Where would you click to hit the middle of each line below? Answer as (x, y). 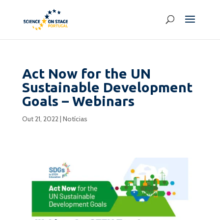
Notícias (75, 119)
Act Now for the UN (86, 73)
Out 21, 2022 (40, 119)
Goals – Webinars (78, 101)
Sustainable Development (107, 87)
